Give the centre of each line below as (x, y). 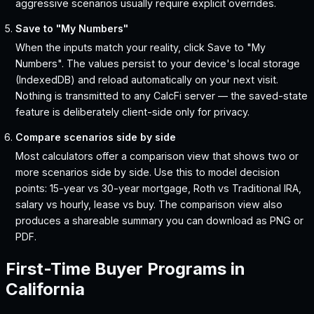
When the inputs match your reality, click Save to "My (141, 48)
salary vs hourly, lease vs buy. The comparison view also (149, 205)
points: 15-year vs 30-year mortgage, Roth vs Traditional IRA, (159, 189)
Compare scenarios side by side (96, 137)
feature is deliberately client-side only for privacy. (133, 112)
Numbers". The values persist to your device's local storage (158, 64)
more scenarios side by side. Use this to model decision (148, 172)
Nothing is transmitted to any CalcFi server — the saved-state (162, 96)
